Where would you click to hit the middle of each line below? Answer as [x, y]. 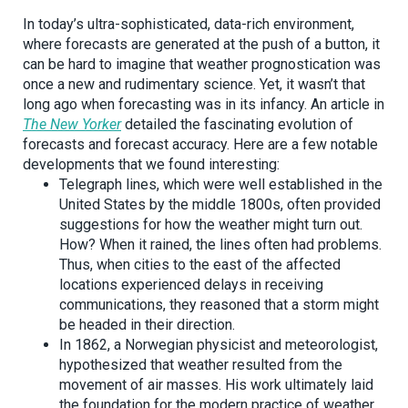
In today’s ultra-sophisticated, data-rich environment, [189, 25]
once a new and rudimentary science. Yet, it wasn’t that [194, 85]
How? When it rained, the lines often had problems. [220, 245]
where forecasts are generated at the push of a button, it [201, 45]
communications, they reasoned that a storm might [219, 305]
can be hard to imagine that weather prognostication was [202, 65]
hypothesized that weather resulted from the [201, 365]
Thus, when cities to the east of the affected [200, 265]
